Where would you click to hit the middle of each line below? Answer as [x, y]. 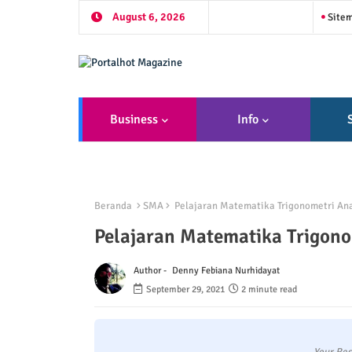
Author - [151, 271]
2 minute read [269, 290]
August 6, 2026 [149, 17]
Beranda [113, 206]
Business [134, 119]
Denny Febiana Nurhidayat [225, 271]
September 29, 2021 [185, 290]
